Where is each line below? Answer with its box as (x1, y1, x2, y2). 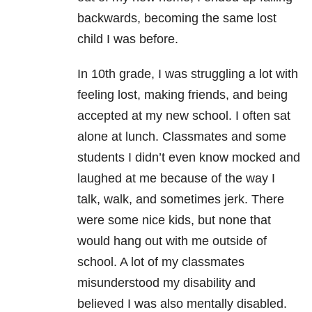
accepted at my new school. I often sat (77, 109, 290, 123)
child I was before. (77, 32, 178, 47)
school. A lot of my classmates (77, 255, 244, 270)
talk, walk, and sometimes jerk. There (77, 192, 284, 207)
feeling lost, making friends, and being (77, 88, 288, 102)
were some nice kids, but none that (77, 213, 271, 228)
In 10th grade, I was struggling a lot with (77, 67, 298, 81)
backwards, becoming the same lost (77, 11, 276, 26)
